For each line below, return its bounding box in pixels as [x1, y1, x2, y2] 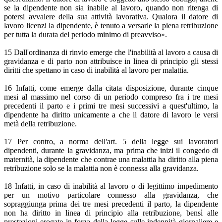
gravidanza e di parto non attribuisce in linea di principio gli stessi [4, 57, 218, 66]
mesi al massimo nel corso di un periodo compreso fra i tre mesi [4, 93, 218, 102]
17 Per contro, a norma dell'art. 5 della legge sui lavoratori [4, 137, 218, 146]
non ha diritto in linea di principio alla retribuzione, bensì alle [4, 209, 218, 218]
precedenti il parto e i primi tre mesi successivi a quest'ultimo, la [4, 102, 218, 111]
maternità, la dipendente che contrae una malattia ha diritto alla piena [4, 155, 218, 164]
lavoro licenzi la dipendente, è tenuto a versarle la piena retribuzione [4, 21, 218, 30]
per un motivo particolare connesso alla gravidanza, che [4, 191, 218, 200]
